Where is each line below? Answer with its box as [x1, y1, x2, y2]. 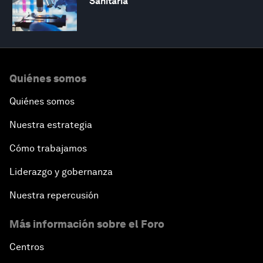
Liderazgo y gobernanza [9, 166, 113, 177]
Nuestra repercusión [9, 189, 99, 201]
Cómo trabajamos [9, 142, 87, 154]
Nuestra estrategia [9, 119, 92, 130]
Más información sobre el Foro [9, 217, 164, 230]
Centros [9, 241, 44, 252]
